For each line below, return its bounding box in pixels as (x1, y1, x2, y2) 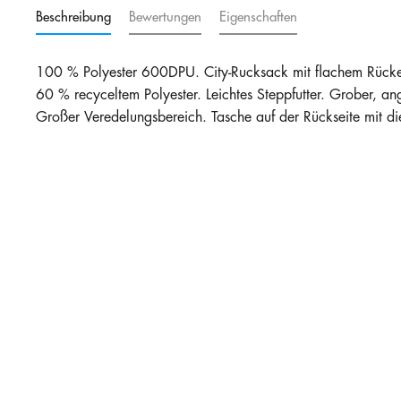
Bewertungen (129, 11, 201, 25)
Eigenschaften (219, 11, 297, 25)
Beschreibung (36, 11, 111, 25)
